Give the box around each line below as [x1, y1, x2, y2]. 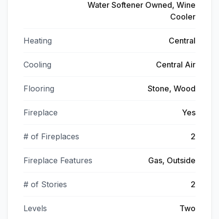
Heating [23, 36, 52, 45]
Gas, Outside [148, 155, 196, 165]
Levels [23, 203, 47, 213]
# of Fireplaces [23, 131, 79, 141]
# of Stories [23, 179, 67, 189]
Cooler [170, 12, 196, 22]
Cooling [23, 60, 51, 69]
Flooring [23, 84, 54, 93]
